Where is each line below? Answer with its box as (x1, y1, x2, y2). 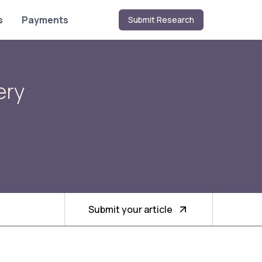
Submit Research (128, 14, 194, 25)
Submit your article (88, 202, 173, 216)
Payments (22, 13, 69, 26)
